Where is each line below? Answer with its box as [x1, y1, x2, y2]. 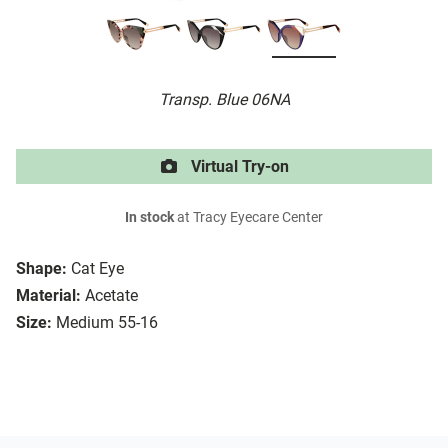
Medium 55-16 [56, 313, 158, 333]
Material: [16, 286, 81, 306]
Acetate [85, 286, 138, 306]
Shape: [16, 259, 67, 279]
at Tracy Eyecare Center [174, 209, 323, 227]
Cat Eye [71, 259, 124, 279]
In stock [125, 209, 174, 227]
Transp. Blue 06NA [158, 90, 290, 110]
